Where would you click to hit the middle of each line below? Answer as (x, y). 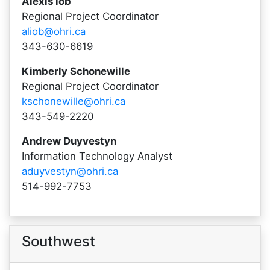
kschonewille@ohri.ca (74, 101)
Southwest (58, 241)
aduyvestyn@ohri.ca (70, 171)
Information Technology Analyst (97, 156)
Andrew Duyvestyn (69, 141)
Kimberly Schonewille (76, 71)
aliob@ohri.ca (54, 31)
